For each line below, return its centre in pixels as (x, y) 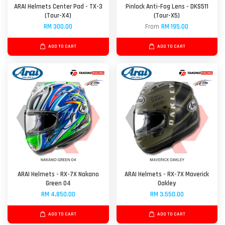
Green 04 (58, 184)
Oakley (167, 184)
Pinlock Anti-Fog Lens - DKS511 (167, 7)
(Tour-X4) (58, 16)
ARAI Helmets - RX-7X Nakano (58, 175)
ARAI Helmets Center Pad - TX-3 (58, 7)
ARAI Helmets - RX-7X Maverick (167, 175)
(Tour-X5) (167, 16)
